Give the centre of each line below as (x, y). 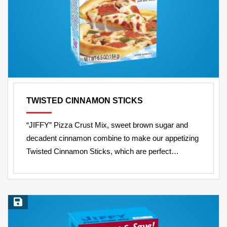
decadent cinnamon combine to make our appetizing (112, 138)
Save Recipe (30, 202)
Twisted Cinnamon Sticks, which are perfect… (103, 151)
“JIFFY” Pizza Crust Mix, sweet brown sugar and (107, 125)
